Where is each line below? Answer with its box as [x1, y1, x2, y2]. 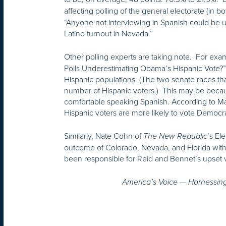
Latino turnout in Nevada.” [64, 28, 153, 39]
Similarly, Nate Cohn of [64, 130, 143, 142]
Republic [177, 131, 207, 142]
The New [143, 131, 175, 142]
